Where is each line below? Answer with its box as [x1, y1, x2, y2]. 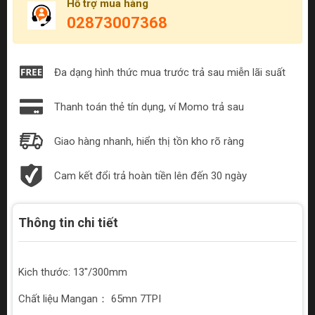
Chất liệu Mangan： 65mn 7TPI [18, 292, 161, 306]
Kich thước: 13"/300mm [18, 266, 127, 279]
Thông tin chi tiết [18, 215, 118, 231]
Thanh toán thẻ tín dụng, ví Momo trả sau [54, 100, 244, 113]
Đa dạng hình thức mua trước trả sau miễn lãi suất [54, 65, 285, 79]
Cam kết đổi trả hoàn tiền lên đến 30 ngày [54, 169, 247, 182]
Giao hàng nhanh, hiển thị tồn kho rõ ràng [54, 134, 244, 148]
